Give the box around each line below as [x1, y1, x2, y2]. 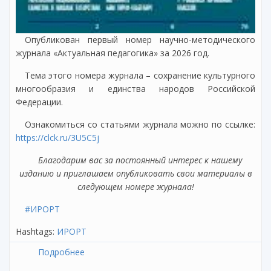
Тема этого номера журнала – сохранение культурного [25, 69, 255, 81]
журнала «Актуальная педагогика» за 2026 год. [16, 47, 209, 59]
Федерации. [16, 96, 63, 108]
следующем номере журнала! [77, 180, 194, 192]
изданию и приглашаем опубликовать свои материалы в [19, 167, 252, 179]
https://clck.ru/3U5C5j [16, 131, 99, 143]
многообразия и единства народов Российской [16, 82, 255, 94]
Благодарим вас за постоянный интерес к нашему [38, 154, 242, 166]
